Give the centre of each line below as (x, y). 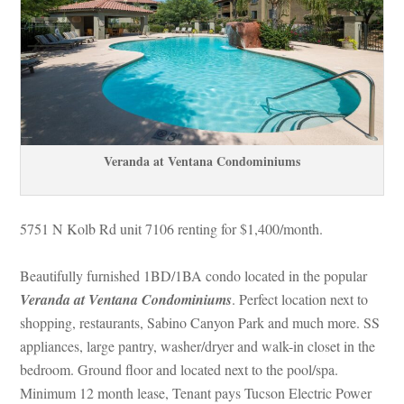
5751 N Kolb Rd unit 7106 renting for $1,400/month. (174, 228)
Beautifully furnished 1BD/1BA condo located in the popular (194, 275)
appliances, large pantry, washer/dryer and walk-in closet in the (198, 345)
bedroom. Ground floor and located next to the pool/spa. (179, 369)
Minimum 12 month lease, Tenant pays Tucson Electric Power (196, 392)
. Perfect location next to (300, 298)
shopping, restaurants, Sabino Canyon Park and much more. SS (200, 322)
